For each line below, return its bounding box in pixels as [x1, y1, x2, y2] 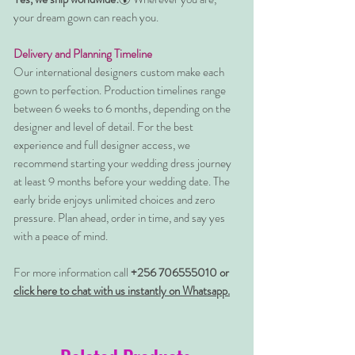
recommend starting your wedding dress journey [13, 155, 231, 173]
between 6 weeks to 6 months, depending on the [13, 100, 231, 118]
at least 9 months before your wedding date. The [13, 173, 230, 191]
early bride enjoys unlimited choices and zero [13, 191, 215, 209]
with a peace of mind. [13, 227, 108, 246]
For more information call [13, 264, 131, 282]
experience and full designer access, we [13, 136, 190, 155]
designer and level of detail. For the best [13, 118, 193, 136]
